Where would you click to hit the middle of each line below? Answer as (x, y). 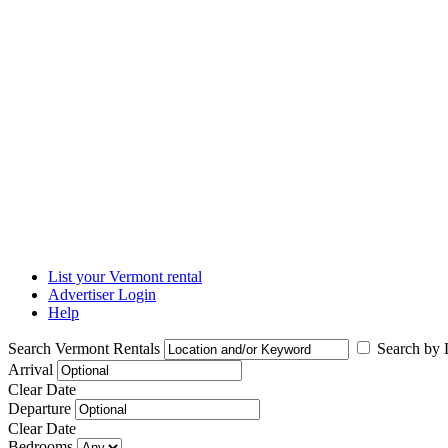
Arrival (30, 369)
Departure (39, 408)
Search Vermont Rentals (84, 348)
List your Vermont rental (125, 276)
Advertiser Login (102, 294)
